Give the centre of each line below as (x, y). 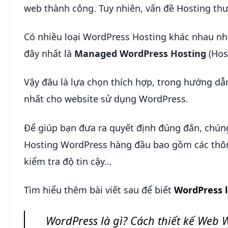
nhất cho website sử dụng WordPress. (106, 99)
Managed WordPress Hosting (141, 54)
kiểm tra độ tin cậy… (68, 161)
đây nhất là (49, 54)
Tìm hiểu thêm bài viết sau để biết (99, 190)
